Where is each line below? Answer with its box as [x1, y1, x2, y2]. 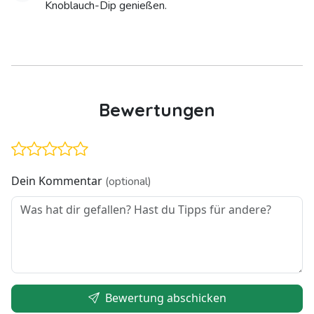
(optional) [105, 174, 151, 190]
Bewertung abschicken [102, 290, 226, 306]
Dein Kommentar [11, 173, 105, 189]
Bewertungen [99, 99, 215, 121]
